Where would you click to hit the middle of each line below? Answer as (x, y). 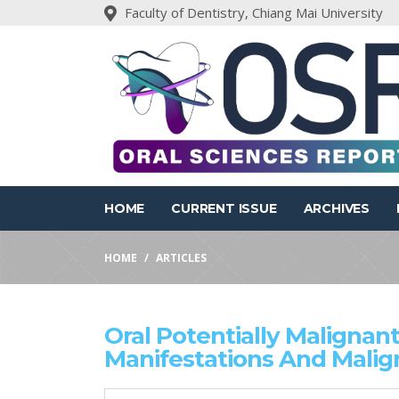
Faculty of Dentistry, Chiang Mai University (254, 12)
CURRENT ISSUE (224, 208)
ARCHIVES (337, 208)
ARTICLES (181, 258)
